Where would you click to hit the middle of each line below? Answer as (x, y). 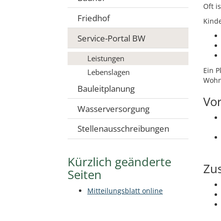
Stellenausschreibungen (123, 129)
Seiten (85, 175)
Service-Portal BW (111, 38)
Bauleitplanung (106, 88)
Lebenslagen (109, 72)
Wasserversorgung (113, 109)
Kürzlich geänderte (119, 162)
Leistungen (106, 58)
